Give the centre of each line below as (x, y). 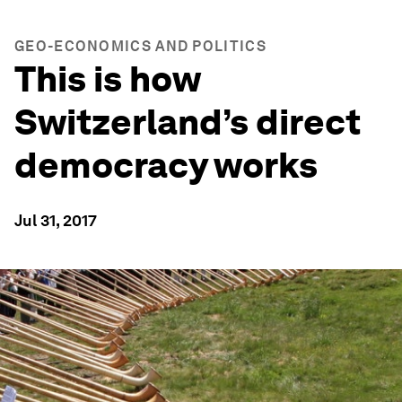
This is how (107, 79)
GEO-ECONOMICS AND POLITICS (140, 46)
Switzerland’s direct (188, 122)
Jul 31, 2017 (56, 220)
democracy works (166, 165)
